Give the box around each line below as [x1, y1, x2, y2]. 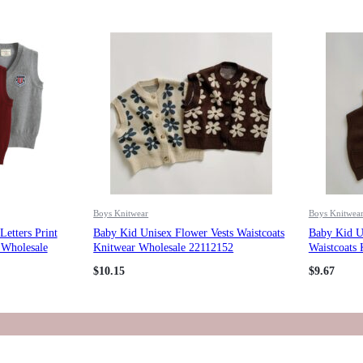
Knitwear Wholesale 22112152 [93, 241, 234, 254]
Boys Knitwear [93, 207, 149, 218]
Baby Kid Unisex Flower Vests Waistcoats [93, 226, 285, 239]
